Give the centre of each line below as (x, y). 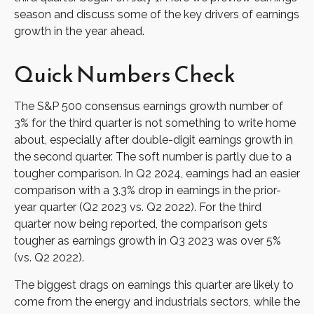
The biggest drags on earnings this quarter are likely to (154, 285)
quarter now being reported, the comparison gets (141, 224)
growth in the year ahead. (79, 31)
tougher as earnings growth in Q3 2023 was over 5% (148, 241)
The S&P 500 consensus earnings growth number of (149, 106)
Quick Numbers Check (125, 74)
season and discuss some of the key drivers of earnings (157, 14)
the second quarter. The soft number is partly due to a (153, 157)
